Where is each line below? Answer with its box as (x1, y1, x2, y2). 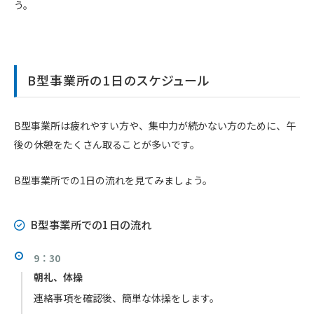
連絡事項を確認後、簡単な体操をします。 (34, 291, 219, 306)
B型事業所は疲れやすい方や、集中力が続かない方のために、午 (14, 118, 296, 132)
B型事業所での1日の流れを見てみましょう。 (14, 172, 212, 187)
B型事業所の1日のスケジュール (27, 70, 211, 89)
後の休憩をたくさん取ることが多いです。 (14, 137, 200, 151)
